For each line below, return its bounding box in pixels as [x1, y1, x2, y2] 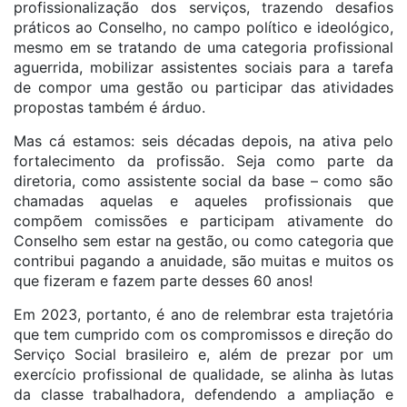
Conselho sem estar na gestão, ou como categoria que [14, 232, 393, 250]
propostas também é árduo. [14, 98, 205, 116]
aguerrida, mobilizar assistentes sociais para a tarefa [14, 58, 393, 76]
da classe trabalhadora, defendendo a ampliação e [14, 385, 393, 403]
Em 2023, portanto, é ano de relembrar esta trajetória [14, 305, 393, 323]
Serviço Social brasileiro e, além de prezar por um [14, 345, 393, 363]
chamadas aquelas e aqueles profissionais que [14, 192, 393, 210]
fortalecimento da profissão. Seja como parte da [14, 152, 393, 170]
